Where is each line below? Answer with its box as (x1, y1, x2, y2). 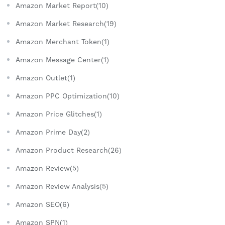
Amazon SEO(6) (16, 200, 69, 209)
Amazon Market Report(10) (16, 2, 108, 10)
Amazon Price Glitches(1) (16, 110, 102, 119)
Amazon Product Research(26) (16, 146, 122, 155)
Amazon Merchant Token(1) (16, 38, 109, 46)
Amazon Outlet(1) (16, 74, 75, 82)
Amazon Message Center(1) (16, 56, 109, 64)
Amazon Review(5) (16, 164, 79, 173)
